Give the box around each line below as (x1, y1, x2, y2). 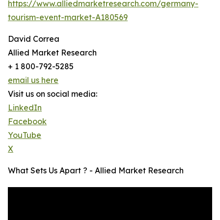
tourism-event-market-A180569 (8, 12, 128, 23)
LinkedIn (8, 103, 42, 113)
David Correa (8, 34, 59, 44)
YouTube (8, 130, 41, 140)
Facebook (8, 116, 47, 127)
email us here (8, 75, 58, 85)
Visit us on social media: (8, 89, 97, 99)
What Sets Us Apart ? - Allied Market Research (8, 165, 184, 176)
